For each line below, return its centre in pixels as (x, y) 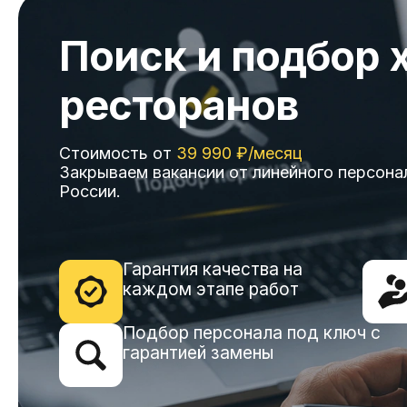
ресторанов (179, 105)
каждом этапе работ (211, 289)
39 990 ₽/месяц (239, 153)
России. (90, 191)
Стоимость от (118, 153)
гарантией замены (198, 353)
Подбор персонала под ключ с (252, 333)
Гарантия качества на (213, 269)
